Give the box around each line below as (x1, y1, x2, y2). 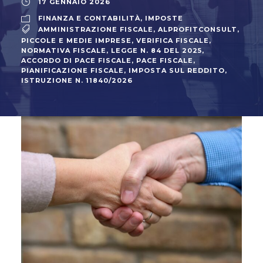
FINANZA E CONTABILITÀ (38, 14, 140, 22)
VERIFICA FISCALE (136, 36, 209, 45)
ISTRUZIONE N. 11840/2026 (21, 76, 133, 85)
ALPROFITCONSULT (158, 25, 237, 34)
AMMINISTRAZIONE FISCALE (38, 25, 153, 34)
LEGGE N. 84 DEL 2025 (111, 46, 202, 55)
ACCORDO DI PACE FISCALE (21, 56, 131, 65)
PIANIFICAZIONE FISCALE (21, 66, 124, 75)
